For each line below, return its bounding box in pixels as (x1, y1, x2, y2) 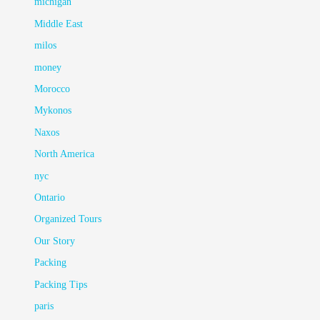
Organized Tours (34, 214, 102, 225)
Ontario (34, 191, 66, 203)
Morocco (34, 83, 71, 94)
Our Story (34, 235, 76, 246)
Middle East (34, 18, 84, 29)
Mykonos (34, 105, 72, 116)
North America (34, 149, 95, 160)
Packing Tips (34, 279, 88, 290)
